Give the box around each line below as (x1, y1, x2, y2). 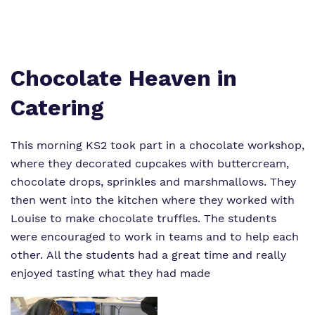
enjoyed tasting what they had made (11, 266, 210, 280)
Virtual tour (11, 18, 86, 35)
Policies (11, 50, 63, 67)
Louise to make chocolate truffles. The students (11, 212, 276, 225)
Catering (11, 94, 104, 121)
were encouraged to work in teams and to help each (11, 230, 299, 243)
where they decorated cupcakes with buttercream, (11, 157, 289, 170)
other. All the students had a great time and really (11, 248, 286, 262)
